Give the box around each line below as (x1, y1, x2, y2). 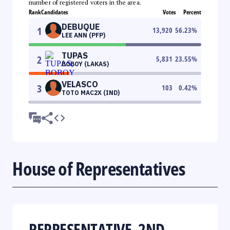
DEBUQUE (62, 21, 100, 32)
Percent (183, 7, 201, 16)
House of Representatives (12, 156, 185, 181)
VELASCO (62, 79, 98, 89)
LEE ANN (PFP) (62, 31, 105, 39)
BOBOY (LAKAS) (62, 60, 109, 68)
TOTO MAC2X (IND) (62, 88, 120, 97)
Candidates (41, 7, 68, 16)
